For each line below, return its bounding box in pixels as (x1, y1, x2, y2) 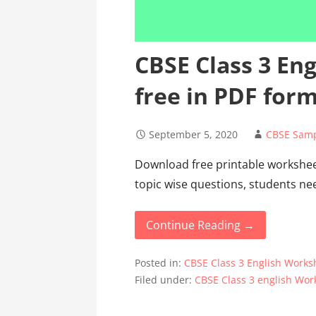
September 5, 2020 (149, 127, 238, 141)
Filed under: (135, 272, 195, 286)
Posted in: (135, 255, 185, 269)
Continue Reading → (146, 217, 255, 233)
